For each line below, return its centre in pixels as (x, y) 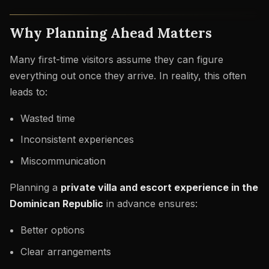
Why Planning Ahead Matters (111, 33)
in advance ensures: (150, 203)
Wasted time (47, 118)
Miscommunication (63, 161)
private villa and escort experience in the (159, 187)
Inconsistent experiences (77, 140)
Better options (52, 230)
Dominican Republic (56, 203)
